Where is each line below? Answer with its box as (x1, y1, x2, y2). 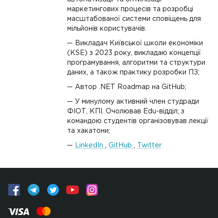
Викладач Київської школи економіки (75, 40, 203, 46)
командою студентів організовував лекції (67, 118, 208, 124)
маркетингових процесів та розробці (67, 6, 193, 12)
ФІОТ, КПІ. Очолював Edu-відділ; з (67, 109, 184, 114)
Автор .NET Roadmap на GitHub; (75, 84, 186, 90)
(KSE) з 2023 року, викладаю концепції (67, 50, 201, 56)
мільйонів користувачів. (67, 26, 146, 32)
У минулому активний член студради (75, 99, 199, 105)
